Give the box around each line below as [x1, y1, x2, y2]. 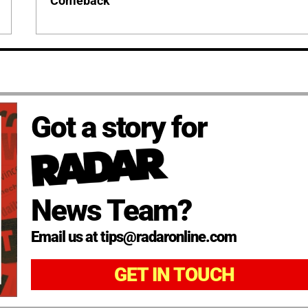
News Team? [30, 192, 191, 228]
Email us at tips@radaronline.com [30, 228, 236, 245]
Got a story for [30, 109, 207, 146]
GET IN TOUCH [113, 263, 234, 286]
